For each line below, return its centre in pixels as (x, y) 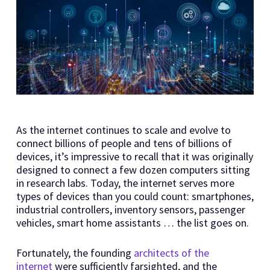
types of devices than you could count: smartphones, (135, 196)
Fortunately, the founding (75, 253)
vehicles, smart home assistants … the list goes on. (132, 222)
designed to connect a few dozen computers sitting (133, 169)
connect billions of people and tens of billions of (124, 143)
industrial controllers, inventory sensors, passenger (130, 209)
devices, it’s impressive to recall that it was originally (134, 156)
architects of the (171, 253)
